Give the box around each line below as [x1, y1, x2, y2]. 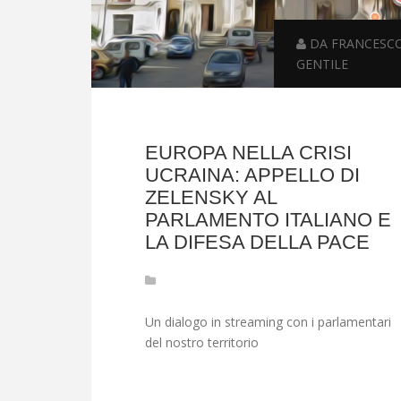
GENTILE [296, 55, 349, 73]
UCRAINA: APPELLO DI [145, 164, 360, 187]
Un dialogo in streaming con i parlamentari [145, 313, 391, 331]
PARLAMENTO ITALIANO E [145, 209, 391, 232]
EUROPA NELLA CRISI [145, 141, 352, 165]
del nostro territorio [145, 334, 259, 352]
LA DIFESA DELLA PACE [145, 231, 370, 254]
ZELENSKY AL [145, 186, 277, 209]
